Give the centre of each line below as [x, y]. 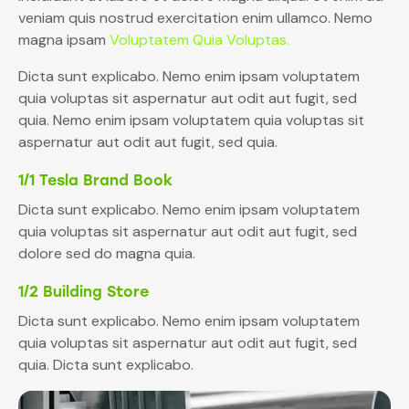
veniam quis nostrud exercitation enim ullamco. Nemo [195, 17]
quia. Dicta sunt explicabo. [106, 364]
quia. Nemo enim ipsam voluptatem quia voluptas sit [191, 120]
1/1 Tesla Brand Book [95, 180]
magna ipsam [64, 39]
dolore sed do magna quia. [107, 253]
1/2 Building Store [84, 291]
